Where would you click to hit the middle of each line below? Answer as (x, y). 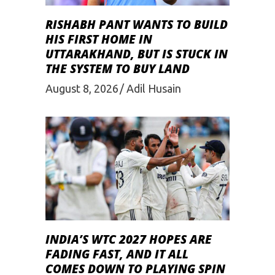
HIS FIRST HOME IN (99, 39)
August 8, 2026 (82, 89)
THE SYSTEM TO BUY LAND (118, 68)
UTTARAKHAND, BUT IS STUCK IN (137, 54)
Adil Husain (154, 89)
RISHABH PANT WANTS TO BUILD (137, 24)
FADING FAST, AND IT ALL (117, 254)
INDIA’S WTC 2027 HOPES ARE (129, 239)
